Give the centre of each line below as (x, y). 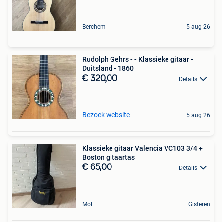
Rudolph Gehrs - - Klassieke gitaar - (138, 59)
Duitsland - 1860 (108, 68)
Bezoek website (106, 115)
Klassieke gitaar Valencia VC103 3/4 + (142, 148)
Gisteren (199, 204)
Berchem (94, 27)
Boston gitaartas (109, 157)
